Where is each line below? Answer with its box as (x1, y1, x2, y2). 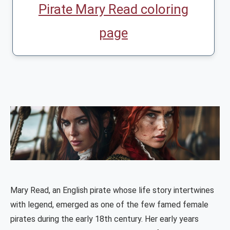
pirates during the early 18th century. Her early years (10, 214, 199, 224)
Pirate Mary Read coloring (38, 2, 188, 17)
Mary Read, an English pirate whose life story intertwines (10, 185, 214, 196)
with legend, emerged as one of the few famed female (10, 200, 208, 210)
